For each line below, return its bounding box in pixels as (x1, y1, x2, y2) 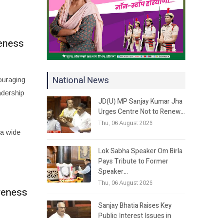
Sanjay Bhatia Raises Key (98, 200, 172, 211)
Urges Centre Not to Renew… (98, 106, 185, 117)
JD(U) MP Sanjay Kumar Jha (98, 96, 183, 107)
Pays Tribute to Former (98, 156, 169, 166)
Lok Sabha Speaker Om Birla (98, 145, 183, 156)
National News (53, 73, 109, 87)
